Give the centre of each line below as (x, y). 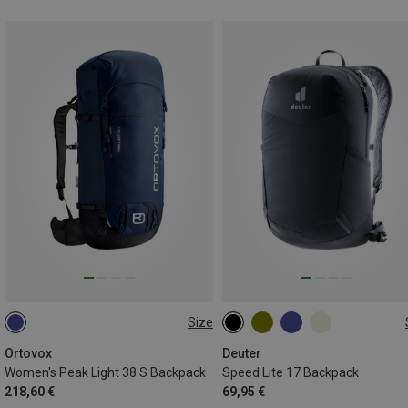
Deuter (242, 354)
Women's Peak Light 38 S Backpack (105, 373)
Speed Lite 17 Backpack (291, 373)
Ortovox (28, 354)
